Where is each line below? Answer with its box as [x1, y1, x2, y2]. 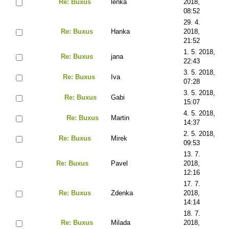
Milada [111, 218, 130, 226]
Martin [111, 113, 129, 122]
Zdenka [111, 189, 133, 197]
